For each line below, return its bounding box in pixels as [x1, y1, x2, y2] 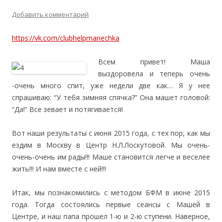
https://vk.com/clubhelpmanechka [12, 33, 119, 43]
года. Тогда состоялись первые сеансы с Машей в [12, 200, 210, 209]
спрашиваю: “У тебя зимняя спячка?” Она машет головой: [12, 93, 210, 102]
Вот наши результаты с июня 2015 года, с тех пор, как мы [12, 128, 210, 138]
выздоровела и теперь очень [98, 69, 210, 78]
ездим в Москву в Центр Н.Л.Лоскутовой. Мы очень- [12, 140, 210, 150]
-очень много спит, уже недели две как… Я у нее [12, 81, 210, 90]
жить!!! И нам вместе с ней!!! [12, 164, 106, 173]
